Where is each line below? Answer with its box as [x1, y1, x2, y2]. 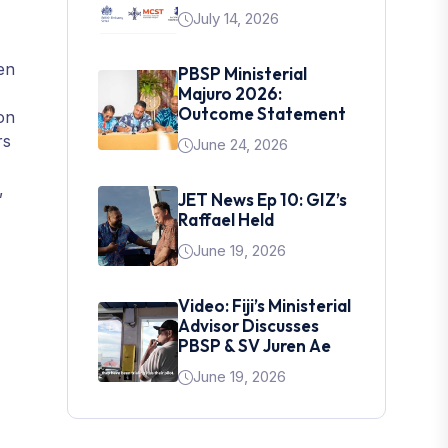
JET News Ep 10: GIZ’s [178, 189, 348, 210]
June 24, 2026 [193, 135, 289, 154]
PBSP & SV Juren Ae [178, 335, 332, 356]
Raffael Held [178, 209, 275, 230]
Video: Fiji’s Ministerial [178, 295, 352, 316]
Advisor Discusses [178, 315, 320, 336]
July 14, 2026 [193, 9, 280, 28]
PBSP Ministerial [178, 63, 308, 84]
